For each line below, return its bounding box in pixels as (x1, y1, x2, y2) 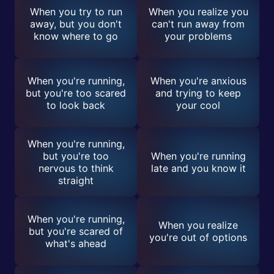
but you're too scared (26, 86, 126, 99)
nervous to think (38, 161, 114, 174)
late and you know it (150, 161, 246, 174)
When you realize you (148, 5, 248, 18)
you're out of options (149, 231, 247, 243)
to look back (46, 98, 105, 111)
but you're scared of (29, 224, 123, 237)
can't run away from (152, 17, 245, 30)
